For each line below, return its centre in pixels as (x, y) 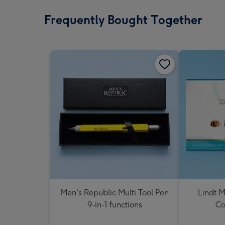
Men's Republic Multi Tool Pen (115, 193)
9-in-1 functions (115, 205)
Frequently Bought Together (123, 20)
